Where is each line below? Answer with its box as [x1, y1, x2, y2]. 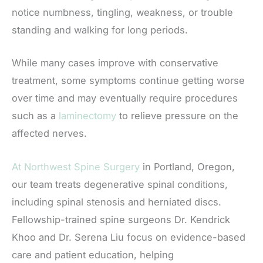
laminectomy [59, 110, 116, 122]
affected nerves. [12, 127, 90, 140]
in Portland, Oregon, [140, 160, 235, 173]
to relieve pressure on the [116, 110, 238, 122]
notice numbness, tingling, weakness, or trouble [12, 6, 233, 19]
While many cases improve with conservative [12, 57, 218, 69]
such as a [12, 110, 59, 122]
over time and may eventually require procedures [12, 92, 238, 104]
